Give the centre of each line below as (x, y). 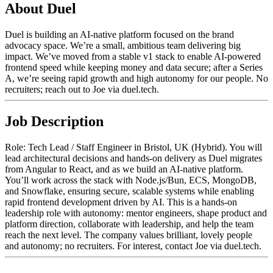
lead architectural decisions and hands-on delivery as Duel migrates (133, 158)
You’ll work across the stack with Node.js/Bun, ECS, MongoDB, (131, 180)
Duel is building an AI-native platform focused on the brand (119, 34)
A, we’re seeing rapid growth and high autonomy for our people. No (136, 78)
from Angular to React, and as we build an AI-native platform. (124, 169)
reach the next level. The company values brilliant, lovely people (129, 235)
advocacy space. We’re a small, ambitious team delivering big (123, 45)
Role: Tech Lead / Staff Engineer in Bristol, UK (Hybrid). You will (133, 147)
